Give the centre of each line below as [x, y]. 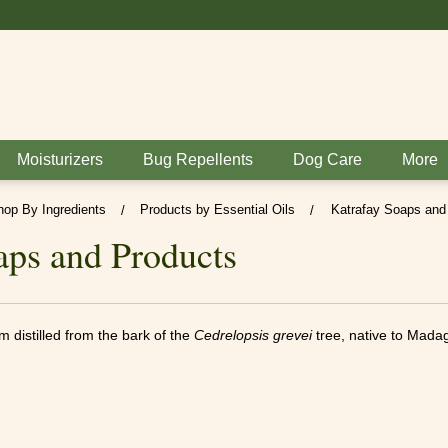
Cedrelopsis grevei [252, 335]
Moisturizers [60, 159]
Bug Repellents [198, 159]
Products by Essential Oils [217, 209]
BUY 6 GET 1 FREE [224, 14]
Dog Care [327, 159]
